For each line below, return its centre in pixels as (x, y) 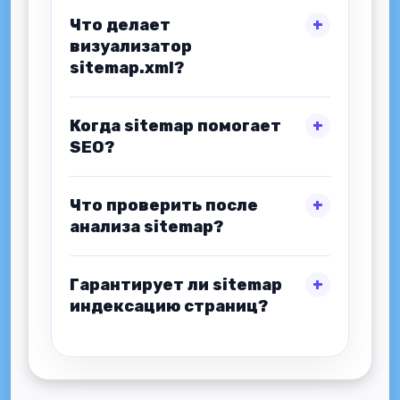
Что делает (120, 25)
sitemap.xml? (127, 68)
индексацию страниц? (169, 306)
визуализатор (131, 46)
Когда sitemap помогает (175, 126)
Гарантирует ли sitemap (176, 285)
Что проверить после (164, 205)
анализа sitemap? (146, 227)
